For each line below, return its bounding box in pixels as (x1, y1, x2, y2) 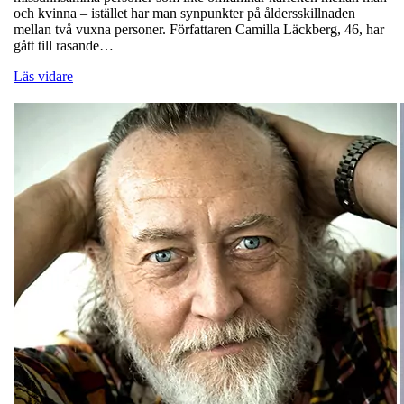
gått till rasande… (14, 38, 114, 54)
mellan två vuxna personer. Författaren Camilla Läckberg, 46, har (14, 22, 384, 38)
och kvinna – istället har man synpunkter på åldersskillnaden (14, 5, 355, 22)
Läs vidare (14, 69, 73, 85)
